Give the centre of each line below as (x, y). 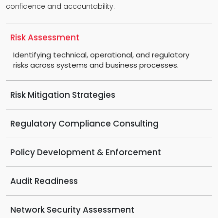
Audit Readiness (44, 181)
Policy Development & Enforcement (86, 152)
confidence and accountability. (60, 6)
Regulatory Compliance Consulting (84, 123)
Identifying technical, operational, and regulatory (101, 54)
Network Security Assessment (72, 209)
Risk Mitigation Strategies (63, 95)
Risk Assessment (45, 37)
